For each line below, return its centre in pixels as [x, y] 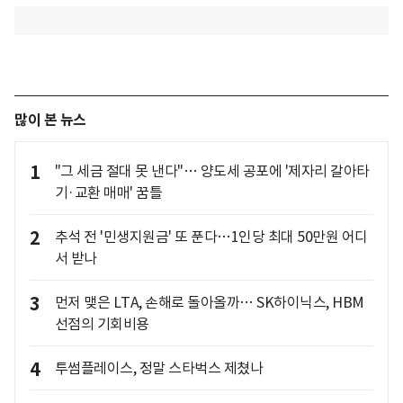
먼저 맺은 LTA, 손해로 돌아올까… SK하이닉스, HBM [209, 302]
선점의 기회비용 [102, 324]
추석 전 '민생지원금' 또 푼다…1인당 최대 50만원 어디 [211, 237]
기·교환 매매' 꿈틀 [108, 193]
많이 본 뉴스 [50, 120]
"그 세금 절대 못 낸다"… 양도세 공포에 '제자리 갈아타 [212, 171]
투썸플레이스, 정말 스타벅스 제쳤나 [158, 368]
